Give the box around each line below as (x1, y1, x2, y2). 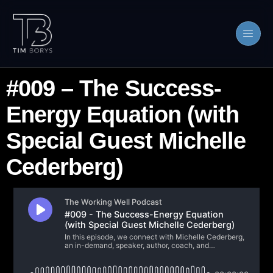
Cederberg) (6, 154, 124, 180)
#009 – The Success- (6, 76, 221, 101)
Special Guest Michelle (6, 128, 246, 154)
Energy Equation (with (6, 102, 239, 127)
